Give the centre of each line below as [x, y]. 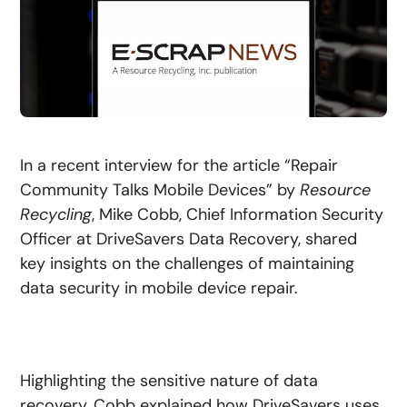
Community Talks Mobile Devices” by [160, 189]
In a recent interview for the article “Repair [179, 165]
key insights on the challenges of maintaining [188, 263]
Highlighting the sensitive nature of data [169, 380]
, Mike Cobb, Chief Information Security [238, 214]
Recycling [56, 214]
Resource [336, 189]
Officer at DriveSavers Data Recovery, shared [189, 238]
